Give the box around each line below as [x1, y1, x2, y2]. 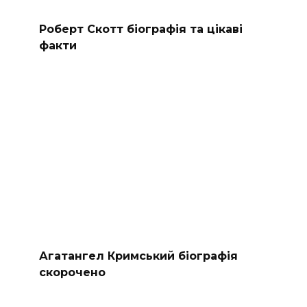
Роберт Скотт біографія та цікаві [38, 22, 243, 36]
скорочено [38, 265, 106, 279]
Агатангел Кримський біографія [38, 249, 238, 262]
